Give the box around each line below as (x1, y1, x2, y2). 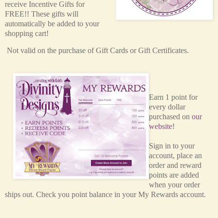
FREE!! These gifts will (5, 9, 78, 18)
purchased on (148, 112, 192, 121)
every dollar (148, 103, 185, 111)
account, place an (148, 151, 202, 160)
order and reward (148, 161, 201, 170)
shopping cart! (5, 29, 49, 37)
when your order (148, 181, 200, 189)
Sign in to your (148, 142, 195, 150)
